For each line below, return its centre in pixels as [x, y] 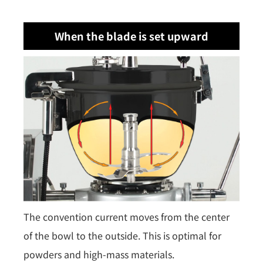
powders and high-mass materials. [99, 254]
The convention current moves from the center [127, 216]
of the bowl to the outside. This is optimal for [122, 235]
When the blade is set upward [131, 36]
